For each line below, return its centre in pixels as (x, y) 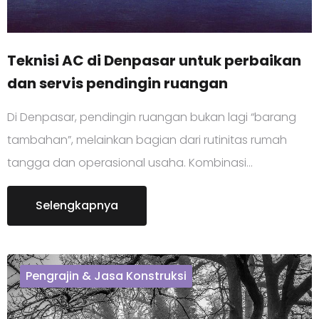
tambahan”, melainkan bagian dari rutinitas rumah (147, 140)
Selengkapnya (77, 205)
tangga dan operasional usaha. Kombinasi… (130, 162)
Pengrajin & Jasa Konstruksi (106, 276)
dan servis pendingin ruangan (117, 83)
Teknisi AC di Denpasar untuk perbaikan (154, 60)
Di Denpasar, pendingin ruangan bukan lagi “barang (152, 117)
